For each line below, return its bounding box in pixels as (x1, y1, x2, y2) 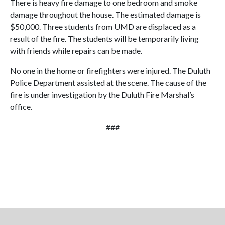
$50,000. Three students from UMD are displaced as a (10, 22, 196, 31)
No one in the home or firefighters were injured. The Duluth (10, 66, 210, 75)
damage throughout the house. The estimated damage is (10, 10, 201, 19)
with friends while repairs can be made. (10, 46, 142, 55)
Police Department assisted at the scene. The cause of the (10, 78, 206, 87)
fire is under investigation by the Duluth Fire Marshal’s (10, 90, 194, 99)
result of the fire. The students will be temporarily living (10, 34, 199, 43)
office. (10, 102, 32, 111)
